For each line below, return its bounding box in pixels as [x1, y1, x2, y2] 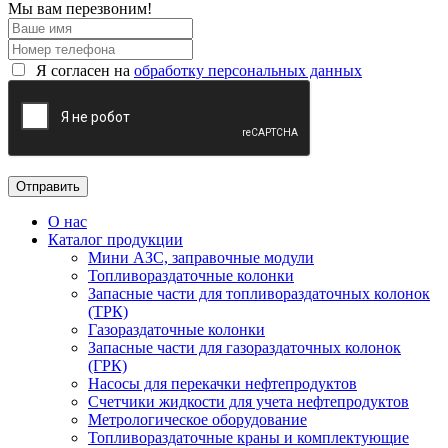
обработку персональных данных [134, 62, 362, 80]
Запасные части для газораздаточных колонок [88, 339, 401, 357]
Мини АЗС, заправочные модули [88, 249, 314, 267]
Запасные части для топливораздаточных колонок [88, 285, 430, 303]
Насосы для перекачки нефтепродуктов [88, 375, 357, 393]
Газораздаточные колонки [88, 321, 265, 339]
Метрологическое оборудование [88, 411, 307, 429]
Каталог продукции [48, 231, 183, 249]
